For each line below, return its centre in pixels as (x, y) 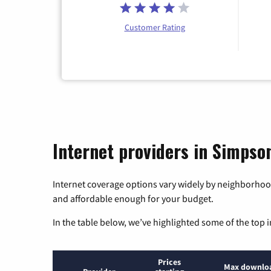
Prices (169, 262)
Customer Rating (155, 28)
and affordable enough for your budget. (133, 199)
